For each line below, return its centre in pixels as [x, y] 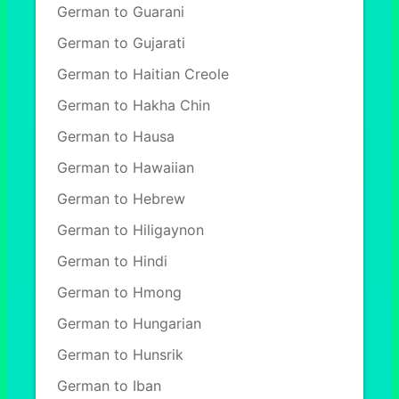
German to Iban [109, 386]
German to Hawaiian [126, 167]
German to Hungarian [129, 323]
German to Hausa [116, 136]
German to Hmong [119, 292]
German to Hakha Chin [134, 105]
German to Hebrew [121, 199]
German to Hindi [112, 261]
